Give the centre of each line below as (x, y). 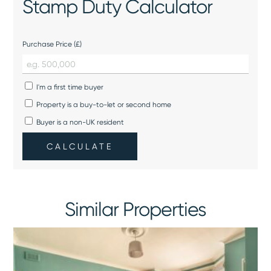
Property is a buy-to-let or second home (103, 104)
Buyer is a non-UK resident (80, 122)
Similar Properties (135, 209)
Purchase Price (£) (52, 44)
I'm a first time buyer (69, 87)
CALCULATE (80, 146)
